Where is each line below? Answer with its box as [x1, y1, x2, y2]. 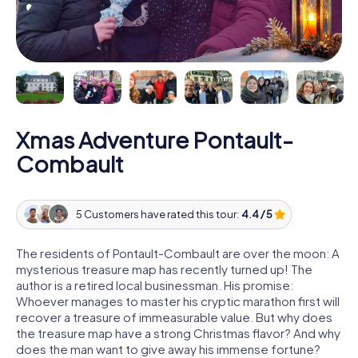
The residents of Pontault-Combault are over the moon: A [16, 245, 340, 261]
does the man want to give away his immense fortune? [16, 340, 320, 356]
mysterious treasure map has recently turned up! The [16, 261, 312, 276]
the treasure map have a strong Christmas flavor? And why [16, 324, 340, 340]
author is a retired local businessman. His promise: [16, 276, 293, 292]
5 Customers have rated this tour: [75, 208, 241, 221]
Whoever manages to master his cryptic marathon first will [16, 292, 340, 308]
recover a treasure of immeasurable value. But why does [16, 308, 332, 324]
